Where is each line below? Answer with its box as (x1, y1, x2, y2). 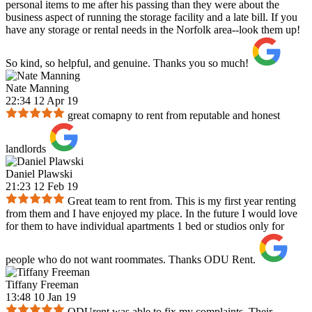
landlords (6, 143, 46, 155)
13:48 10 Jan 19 (6, 291, 76, 304)
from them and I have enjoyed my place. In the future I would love (6, 208, 297, 220)
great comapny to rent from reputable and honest (68, 109, 280, 122)
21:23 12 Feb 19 (6, 180, 78, 193)
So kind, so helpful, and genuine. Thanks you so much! (6, 57, 249, 70)
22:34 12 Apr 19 (6, 95, 78, 107)
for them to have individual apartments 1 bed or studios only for (6, 220, 284, 233)
